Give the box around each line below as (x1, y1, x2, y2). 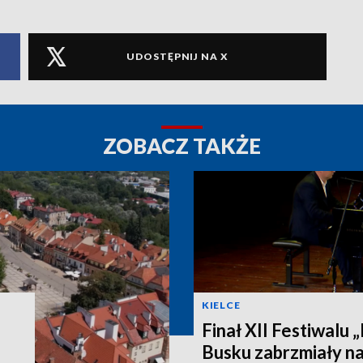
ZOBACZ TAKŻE (102, 132, 261, 159)
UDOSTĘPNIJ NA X (126, 50, 228, 63)
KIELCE (202, 298, 241, 311)
